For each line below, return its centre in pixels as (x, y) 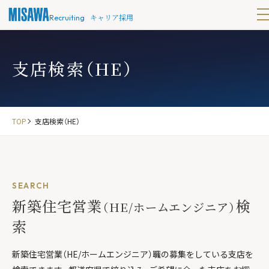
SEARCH (31, 186)
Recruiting (67, 18)
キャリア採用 (110, 17)
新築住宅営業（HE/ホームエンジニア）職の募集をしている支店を (133, 254)
